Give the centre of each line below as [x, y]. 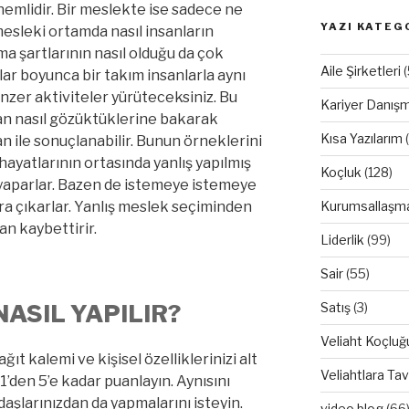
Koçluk [341, 172]
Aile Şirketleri [360, 70]
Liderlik [342, 239]
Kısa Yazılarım [361, 138]
